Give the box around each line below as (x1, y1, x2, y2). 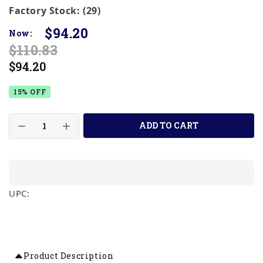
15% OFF (14, 87, 46, 97)
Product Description (23, 250, 114, 262)
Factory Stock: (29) (9, 4, 101, 18)
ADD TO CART (139, 120, 198, 131)
